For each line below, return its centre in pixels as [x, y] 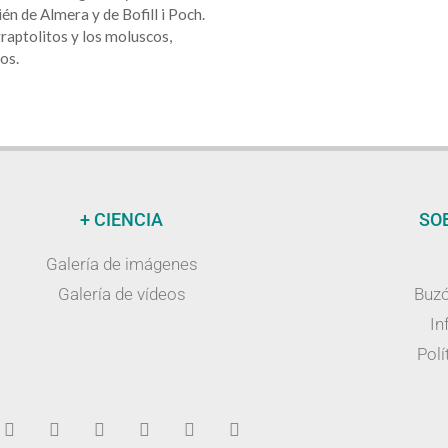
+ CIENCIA [122, 220]
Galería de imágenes [121, 264]
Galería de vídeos [121, 294]
